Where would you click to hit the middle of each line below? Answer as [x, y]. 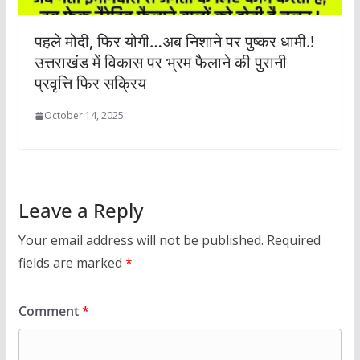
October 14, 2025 [84, 116]
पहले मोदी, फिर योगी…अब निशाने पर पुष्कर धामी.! [174, 42]
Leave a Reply [80, 211]
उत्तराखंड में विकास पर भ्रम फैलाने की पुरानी [160, 63]
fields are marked [72, 263]
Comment [50, 311]
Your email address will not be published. [141, 241]
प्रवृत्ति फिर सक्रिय [90, 84]
